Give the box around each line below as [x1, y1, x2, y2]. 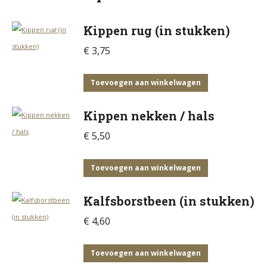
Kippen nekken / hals [83, 108, 215, 123]
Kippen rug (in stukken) [83, 23, 230, 38]
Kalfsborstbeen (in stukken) [83, 193, 254, 209]
